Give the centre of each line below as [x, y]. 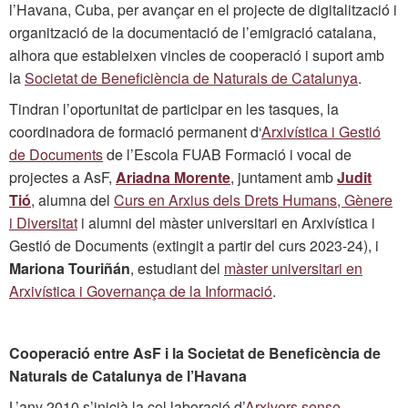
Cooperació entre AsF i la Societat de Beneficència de [195, 352]
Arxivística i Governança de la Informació [141, 291]
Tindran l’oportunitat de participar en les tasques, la [174, 108]
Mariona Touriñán [70, 268]
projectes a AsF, [62, 177]
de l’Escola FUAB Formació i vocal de [227, 154]
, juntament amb [284, 177]
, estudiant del [177, 268]
